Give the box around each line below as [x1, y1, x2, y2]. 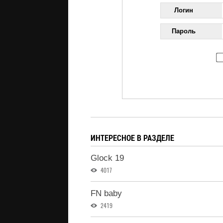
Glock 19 [91, 153, 124, 163]
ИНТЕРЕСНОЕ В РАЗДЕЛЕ [91, 132, 174, 143]
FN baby [91, 189, 122, 198]
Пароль [172, 27, 196, 35]
